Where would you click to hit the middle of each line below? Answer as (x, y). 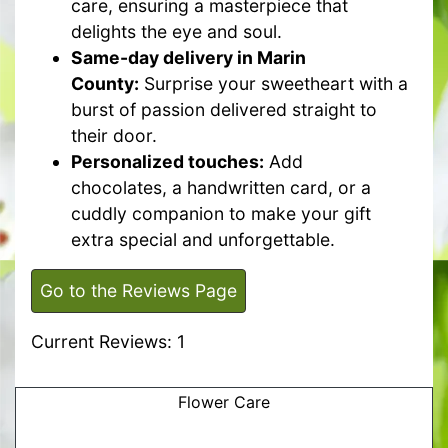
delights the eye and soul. (176, 32)
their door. (114, 136)
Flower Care (224, 401)
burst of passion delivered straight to (224, 110)
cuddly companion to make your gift (221, 214)
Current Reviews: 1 (108, 342)
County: (105, 84)
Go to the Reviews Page (138, 291)
